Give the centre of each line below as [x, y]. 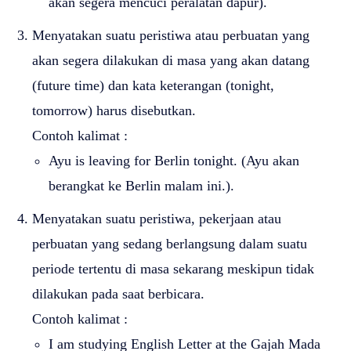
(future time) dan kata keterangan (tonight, [153, 85]
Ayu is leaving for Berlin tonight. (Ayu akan [174, 160]
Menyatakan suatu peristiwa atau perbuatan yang [171, 35]
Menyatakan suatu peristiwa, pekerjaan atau [157, 218]
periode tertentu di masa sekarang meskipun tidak [173, 268]
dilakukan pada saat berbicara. [118, 293]
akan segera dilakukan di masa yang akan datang [171, 60]
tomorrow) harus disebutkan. [114, 110]
